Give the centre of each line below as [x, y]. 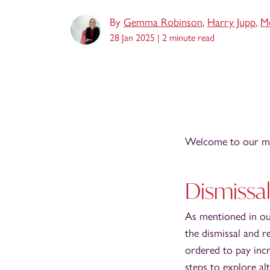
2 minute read [188, 37]
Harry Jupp [231, 22]
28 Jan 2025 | [136, 37]
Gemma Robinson [163, 22]
